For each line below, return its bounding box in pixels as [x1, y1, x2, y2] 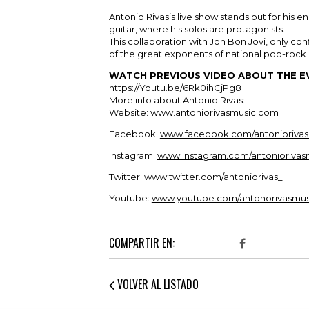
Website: [108, 106, 150, 118]
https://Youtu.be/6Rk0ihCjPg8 [108, 81, 241, 93]
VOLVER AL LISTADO [114, 275, 199, 292]
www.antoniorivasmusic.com [150, 106, 279, 118]
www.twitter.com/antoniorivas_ [143, 170, 283, 182]
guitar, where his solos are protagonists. [108, 23, 285, 34]
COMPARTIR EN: [108, 234, 175, 251]
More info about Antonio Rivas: [108, 94, 245, 106]
